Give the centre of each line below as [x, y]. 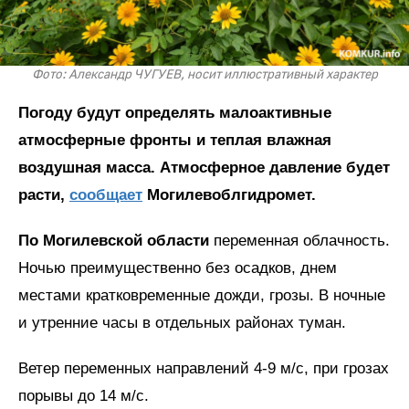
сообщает [106, 195]
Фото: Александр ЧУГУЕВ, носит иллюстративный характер [204, 75]
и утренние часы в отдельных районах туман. [182, 323]
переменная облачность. [299, 241]
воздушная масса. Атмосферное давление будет [204, 168]
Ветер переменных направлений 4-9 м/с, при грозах [204, 369]
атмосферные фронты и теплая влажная [175, 141]
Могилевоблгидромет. [229, 195]
